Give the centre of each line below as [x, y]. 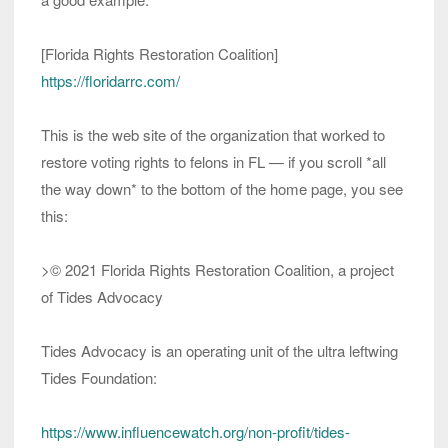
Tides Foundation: [99, 378]
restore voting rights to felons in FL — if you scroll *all [213, 162]
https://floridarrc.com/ [110, 81]
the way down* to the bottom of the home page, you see [222, 189]
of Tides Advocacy [102, 297]
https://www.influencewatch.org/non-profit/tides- [195, 432]
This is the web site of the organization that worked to [213, 135]
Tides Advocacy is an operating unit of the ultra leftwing [219, 351]
